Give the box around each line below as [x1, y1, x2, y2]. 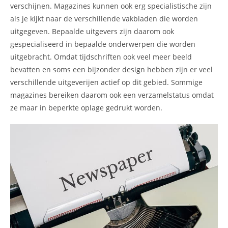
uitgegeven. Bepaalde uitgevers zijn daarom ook [10, 26, 174, 37]
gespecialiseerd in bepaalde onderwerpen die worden [10, 39, 195, 49]
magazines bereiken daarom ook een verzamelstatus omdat [10, 90, 214, 100]
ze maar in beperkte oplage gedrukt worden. [10, 103, 162, 113]
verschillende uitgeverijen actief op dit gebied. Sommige [10, 77, 203, 88]
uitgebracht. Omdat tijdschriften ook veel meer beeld [10, 52, 192, 62]
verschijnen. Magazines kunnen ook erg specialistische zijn [10, 1, 212, 11]
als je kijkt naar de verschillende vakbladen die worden [10, 14, 198, 24]
